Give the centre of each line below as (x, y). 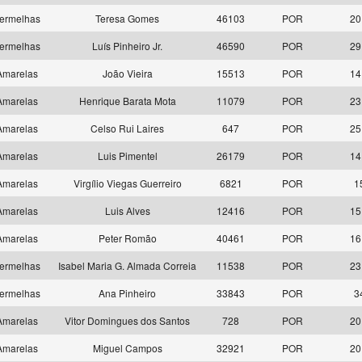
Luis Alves (127, 210)
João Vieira (127, 73)
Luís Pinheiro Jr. (127, 46)
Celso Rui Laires (127, 128)
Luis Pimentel (127, 156)
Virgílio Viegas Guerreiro (127, 183)
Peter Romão (127, 238)
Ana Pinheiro (127, 293)
